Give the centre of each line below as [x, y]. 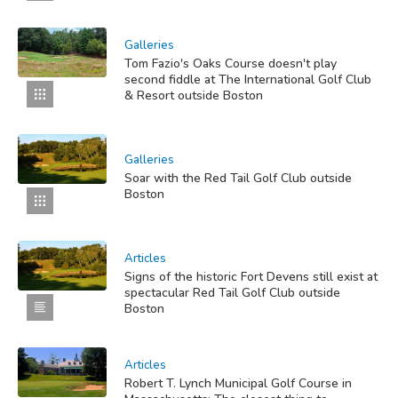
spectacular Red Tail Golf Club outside [232, 292]
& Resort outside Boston [194, 95]
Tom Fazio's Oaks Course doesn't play [231, 63]
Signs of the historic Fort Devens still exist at [251, 276]
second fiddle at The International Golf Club [248, 79]
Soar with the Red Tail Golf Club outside [238, 178]
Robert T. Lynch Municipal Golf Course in [238, 383]
